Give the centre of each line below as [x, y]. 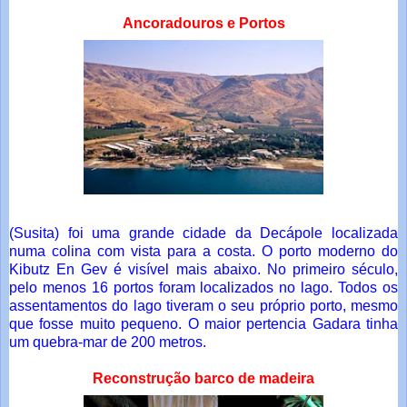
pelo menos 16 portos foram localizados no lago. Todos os [203, 288]
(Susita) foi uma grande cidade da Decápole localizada [203, 233]
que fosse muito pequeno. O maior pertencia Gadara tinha [203, 324]
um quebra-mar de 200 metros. [108, 342]
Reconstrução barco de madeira [203, 379]
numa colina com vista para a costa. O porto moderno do [203, 252]
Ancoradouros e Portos [203, 24]
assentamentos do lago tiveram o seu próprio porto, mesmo [203, 306]
